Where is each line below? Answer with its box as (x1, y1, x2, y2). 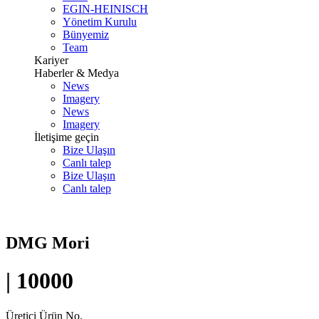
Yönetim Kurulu (63, 16, 137, 28)
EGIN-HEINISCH (63, 3, 148, 15)
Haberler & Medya (34, 67, 119, 79)
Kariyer (34, 54, 68, 66)
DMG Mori (6, 233, 90, 252)
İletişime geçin (34, 131, 99, 143)
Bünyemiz (63, 28, 109, 41)
